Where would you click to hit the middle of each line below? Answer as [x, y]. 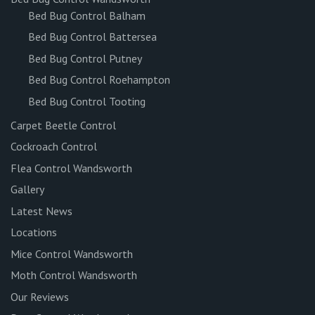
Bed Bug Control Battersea [92, 37]
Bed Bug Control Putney [85, 58]
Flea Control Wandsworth [71, 168]
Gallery [27, 189]
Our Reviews [40, 296]
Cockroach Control [54, 146]
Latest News [41, 211]
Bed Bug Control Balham [87, 15]
